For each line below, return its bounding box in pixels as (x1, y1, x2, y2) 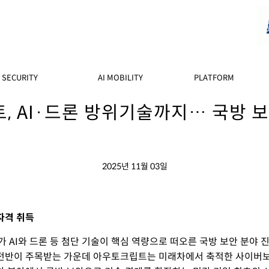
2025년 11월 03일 (101, 161, 168, 172)
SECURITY (1, 73, 38, 83)
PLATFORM (193, 73, 234, 83)
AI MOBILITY (97, 73, 143, 83)
